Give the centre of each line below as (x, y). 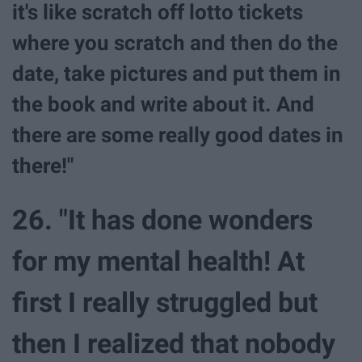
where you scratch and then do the (175, 43)
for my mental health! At (158, 261)
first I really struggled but (165, 302)
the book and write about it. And (163, 105)
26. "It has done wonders (162, 219)
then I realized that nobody (174, 343)
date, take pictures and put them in (177, 74)
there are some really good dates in (178, 135)
